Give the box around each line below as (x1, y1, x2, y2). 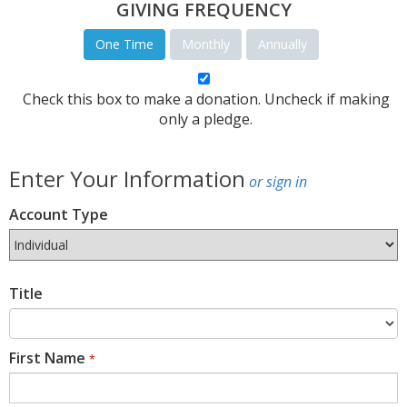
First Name (9, 348, 85, 369)
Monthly (182, 35, 230, 54)
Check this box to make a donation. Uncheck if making (22, 89, 390, 110)
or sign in (249, 172, 307, 193)
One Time (95, 35, 154, 54)
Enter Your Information (9, 164, 245, 194)
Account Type (9, 204, 108, 225)
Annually (258, 35, 307, 54)
